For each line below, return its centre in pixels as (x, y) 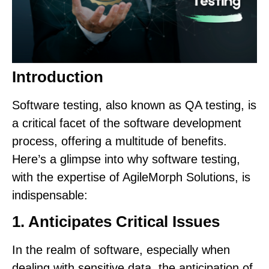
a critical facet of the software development (127, 123)
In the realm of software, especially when (121, 250)
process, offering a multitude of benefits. (119, 141)
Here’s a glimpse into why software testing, (126, 159)
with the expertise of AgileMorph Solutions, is (131, 177)
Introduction (58, 77)
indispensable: (50, 195)
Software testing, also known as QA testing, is (134, 105)
